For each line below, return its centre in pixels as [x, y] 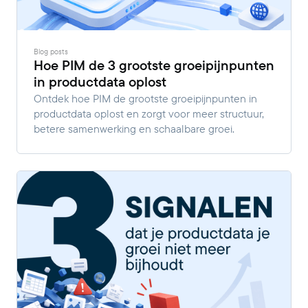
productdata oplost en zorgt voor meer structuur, [149, 113]
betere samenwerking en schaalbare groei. [134, 129]
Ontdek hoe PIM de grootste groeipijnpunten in [145, 98]
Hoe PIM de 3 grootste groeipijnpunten [154, 65]
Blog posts [51, 51]
